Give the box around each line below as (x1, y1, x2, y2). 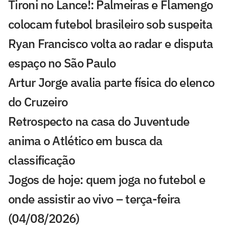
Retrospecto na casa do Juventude (8, 113, 190, 130)
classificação (8, 152, 75, 169)
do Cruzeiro (8, 94, 68, 110)
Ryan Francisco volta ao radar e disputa (8, 35, 213, 52)
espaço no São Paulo (8, 55, 116, 72)
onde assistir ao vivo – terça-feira (8, 191, 180, 208)
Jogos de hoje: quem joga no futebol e (8, 171, 205, 188)
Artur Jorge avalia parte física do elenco (8, 74, 215, 91)
